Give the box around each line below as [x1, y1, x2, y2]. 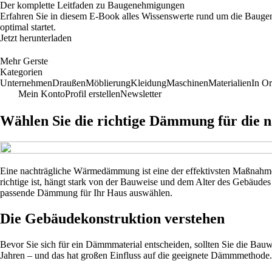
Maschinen [166, 78, 208, 88]
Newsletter [120, 89, 161, 99]
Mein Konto [18, 89, 65, 99]
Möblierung [86, 78, 131, 88]
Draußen [52, 78, 86, 88]
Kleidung [131, 78, 166, 88]
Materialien [208, 78, 251, 88]
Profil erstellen [65, 89, 120, 99]
